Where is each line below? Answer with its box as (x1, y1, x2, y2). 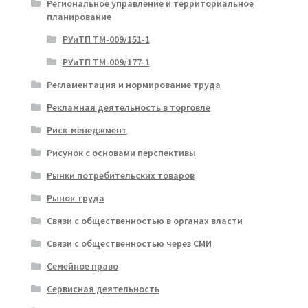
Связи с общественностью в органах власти (46, 214, 243, 227)
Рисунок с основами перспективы (46, 146, 196, 159)
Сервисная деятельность (46, 282, 159, 295)
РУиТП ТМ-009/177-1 (62, 55, 150, 68)
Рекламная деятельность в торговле (46, 100, 210, 113)
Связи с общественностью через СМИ (46, 236, 212, 250)
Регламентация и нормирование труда (46, 78, 221, 91)
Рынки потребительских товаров (46, 168, 195, 181)
